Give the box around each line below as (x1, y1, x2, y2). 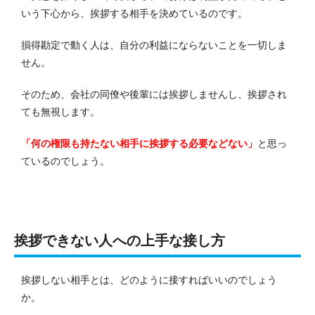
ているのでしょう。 (21, 155, 110, 167)
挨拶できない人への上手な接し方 (14, 232, 225, 248)
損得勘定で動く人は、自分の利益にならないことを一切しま (21, 39, 287, 51)
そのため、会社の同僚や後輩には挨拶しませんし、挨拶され (21, 88, 287, 100)
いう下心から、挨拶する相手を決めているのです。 (21, 7, 247, 19)
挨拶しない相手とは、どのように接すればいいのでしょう (21, 274, 277, 285)
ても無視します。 (21, 105, 100, 117)
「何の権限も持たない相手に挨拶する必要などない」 (21, 137, 257, 149)
